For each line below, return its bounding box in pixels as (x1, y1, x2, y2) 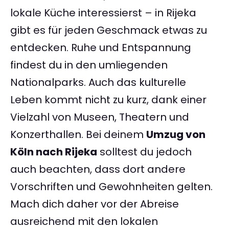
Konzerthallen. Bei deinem (10, 127, 146, 142)
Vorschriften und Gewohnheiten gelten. (10, 179, 213, 194)
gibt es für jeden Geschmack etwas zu (10, 23, 207, 38)
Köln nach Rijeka (10, 145, 97, 159)
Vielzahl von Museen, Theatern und (10, 110, 189, 125)
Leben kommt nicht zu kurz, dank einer (10, 93, 207, 107)
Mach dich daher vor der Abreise (10, 197, 179, 212)
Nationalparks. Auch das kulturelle (10, 75, 186, 90)
